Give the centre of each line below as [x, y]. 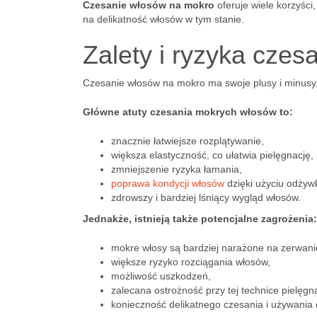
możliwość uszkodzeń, [161, 276]
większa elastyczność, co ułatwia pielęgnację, [212, 155]
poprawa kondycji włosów [168, 183]
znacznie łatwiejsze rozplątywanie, [188, 141]
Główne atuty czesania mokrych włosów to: [188, 112]
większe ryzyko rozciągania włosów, [191, 262]
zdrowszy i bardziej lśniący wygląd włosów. [206, 197]
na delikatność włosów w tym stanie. [163, 19]
